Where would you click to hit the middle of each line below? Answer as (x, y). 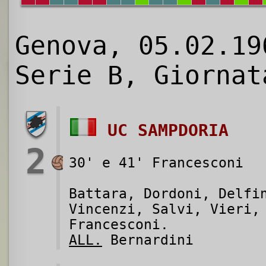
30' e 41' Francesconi (156, 163)
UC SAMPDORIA (168, 131)
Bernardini (148, 240)
